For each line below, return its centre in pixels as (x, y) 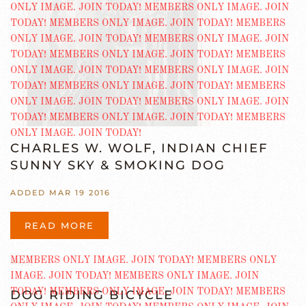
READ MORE (59, 225)
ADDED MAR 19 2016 (60, 193)
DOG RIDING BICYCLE (92, 295)
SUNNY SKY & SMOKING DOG (118, 165)
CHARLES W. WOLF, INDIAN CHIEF (139, 148)
